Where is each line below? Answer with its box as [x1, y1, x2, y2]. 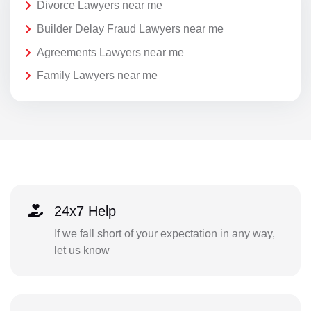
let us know [53, 244, 110, 256]
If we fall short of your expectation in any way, [53, 227, 275, 239]
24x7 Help [53, 203, 116, 219]
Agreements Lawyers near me [37, 46, 184, 58]
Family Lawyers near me [37, 69, 158, 82]
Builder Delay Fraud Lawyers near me [37, 23, 224, 35]
